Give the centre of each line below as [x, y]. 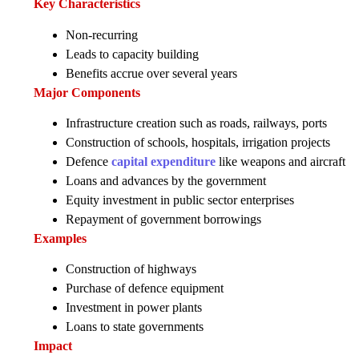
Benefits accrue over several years [151, 73]
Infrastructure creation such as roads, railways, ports [196, 123]
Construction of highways [131, 269]
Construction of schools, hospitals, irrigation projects [198, 142]
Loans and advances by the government [166, 180]
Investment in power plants [134, 308]
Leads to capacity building [132, 54]
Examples [60, 238]
